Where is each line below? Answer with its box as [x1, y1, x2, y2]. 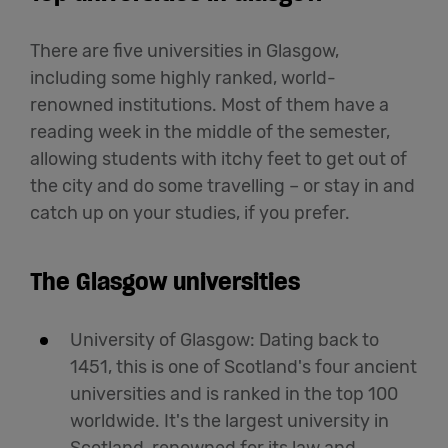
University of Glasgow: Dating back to [70, 329, 379, 352]
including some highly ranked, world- [30, 67, 336, 90]
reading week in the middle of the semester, [30, 121, 390, 144]
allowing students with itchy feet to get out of [30, 148, 407, 171]
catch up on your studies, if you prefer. [30, 202, 354, 225]
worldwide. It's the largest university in [70, 410, 389, 433]
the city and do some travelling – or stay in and [30, 175, 415, 198]
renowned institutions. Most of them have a [30, 94, 389, 117]
